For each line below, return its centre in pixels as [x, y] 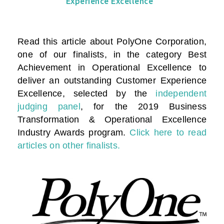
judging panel [49, 107]
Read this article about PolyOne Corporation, [112, 42]
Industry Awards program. [74, 133]
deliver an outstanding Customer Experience [112, 81]
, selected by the [105, 94]
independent [181, 94]
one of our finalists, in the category [103, 55]
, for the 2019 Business [143, 107]
